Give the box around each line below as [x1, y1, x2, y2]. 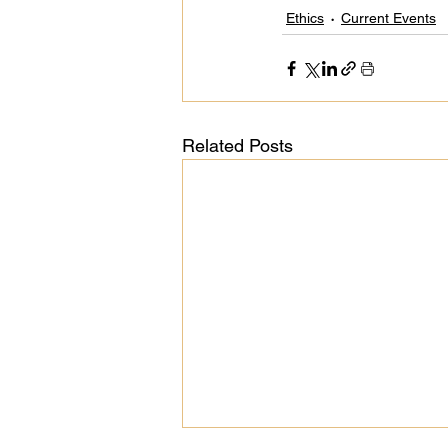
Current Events [341, 10, 436, 27]
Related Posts [182, 135, 293, 157]
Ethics [286, 10, 324, 27]
